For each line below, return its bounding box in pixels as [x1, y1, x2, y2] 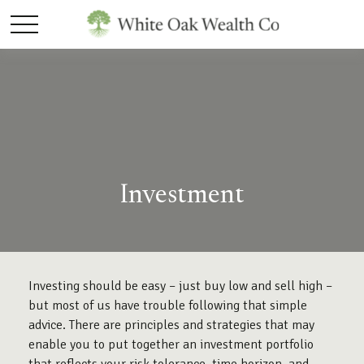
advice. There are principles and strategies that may [28, 317, 314, 333]
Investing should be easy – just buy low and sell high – [28, 278, 332, 294]
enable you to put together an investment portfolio [28, 336, 314, 353]
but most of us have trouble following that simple [28, 297, 307, 314]
